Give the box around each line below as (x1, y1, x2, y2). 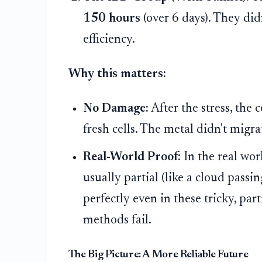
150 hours (83, 12, 141, 25)
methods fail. (83, 213, 152, 227)
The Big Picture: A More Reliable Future (68, 249, 249, 261)
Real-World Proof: (83, 150, 181, 164)
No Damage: (83, 102, 149, 115)
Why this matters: (68, 67, 166, 81)
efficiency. (83, 33, 136, 46)
